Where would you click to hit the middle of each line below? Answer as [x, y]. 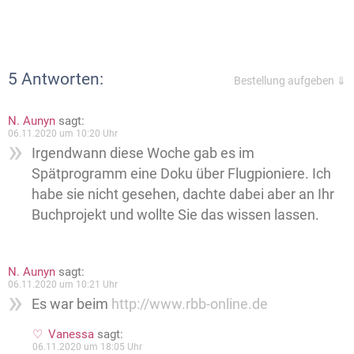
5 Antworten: [56, 79]
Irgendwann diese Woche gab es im [143, 153]
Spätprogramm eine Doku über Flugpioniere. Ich [181, 173]
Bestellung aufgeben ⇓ [290, 80]
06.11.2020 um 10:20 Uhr [63, 133]
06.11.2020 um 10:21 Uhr [63, 284]
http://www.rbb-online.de [190, 303]
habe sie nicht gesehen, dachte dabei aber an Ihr [183, 194]
